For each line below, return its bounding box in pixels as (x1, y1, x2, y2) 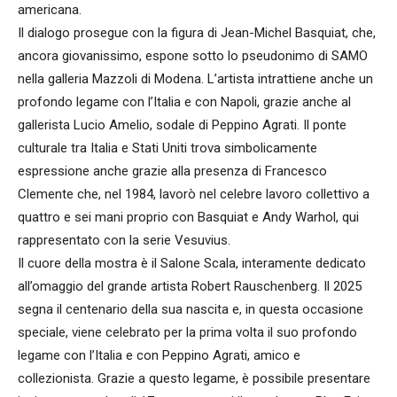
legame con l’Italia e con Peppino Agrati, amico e (18, 346, 300, 363)
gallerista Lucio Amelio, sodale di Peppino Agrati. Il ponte (18, 116, 346, 133)
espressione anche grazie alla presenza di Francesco (18, 162, 327, 179)
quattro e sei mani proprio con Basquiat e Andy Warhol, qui (18, 208, 359, 225)
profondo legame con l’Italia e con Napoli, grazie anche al (18, 93, 351, 110)
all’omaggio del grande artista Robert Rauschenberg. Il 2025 (18, 277, 362, 294)
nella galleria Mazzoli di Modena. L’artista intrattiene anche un (18, 70, 373, 87)
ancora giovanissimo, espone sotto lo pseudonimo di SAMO (18, 47, 368, 64)
